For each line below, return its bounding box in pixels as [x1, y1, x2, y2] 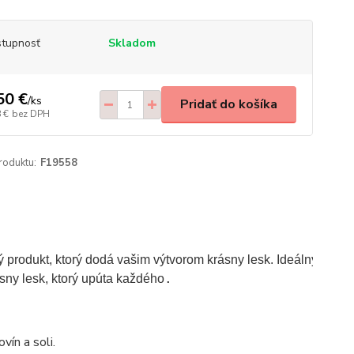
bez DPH [11, 107, 50, 120]
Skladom [107, 36, 156, 51]
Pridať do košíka [179, 96, 277, 113]
